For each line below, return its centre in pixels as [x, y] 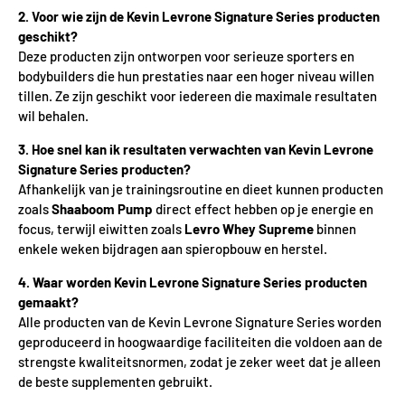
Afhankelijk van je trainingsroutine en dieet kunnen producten [201, 188]
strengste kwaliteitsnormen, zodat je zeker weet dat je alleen [199, 361]
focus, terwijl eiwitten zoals [101, 228]
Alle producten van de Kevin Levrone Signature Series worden [200, 321]
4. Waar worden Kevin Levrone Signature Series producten [193, 282]
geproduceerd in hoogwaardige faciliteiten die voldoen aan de [200, 341]
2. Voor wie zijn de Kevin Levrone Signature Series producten [199, 16]
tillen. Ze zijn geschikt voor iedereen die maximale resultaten [198, 95]
